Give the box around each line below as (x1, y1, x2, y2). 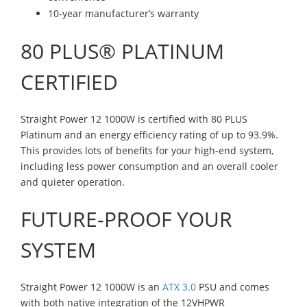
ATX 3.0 (162, 280, 196, 293)
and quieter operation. (21, 175, 125, 188)
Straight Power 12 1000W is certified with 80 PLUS (21, 112, 247, 125)
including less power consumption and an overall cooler (21, 159, 278, 173)
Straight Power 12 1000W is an (21, 280, 162, 293)
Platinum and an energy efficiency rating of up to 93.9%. (21, 127, 278, 141)
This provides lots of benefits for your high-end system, (21, 143, 273, 157)
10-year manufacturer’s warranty (48, 6, 199, 20)
